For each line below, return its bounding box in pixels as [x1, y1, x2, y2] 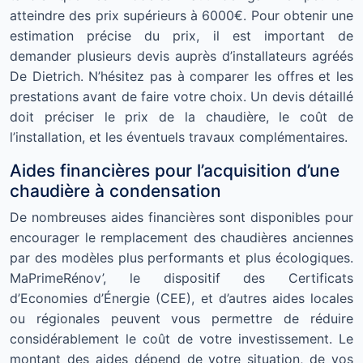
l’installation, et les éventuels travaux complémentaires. [10, 129, 348, 145]
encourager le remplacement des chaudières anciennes [10, 229, 353, 246]
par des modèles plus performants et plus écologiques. [10, 250, 353, 266]
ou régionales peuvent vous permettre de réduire [10, 310, 353, 327]
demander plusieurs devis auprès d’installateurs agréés [10, 48, 353, 64]
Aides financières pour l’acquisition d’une [10, 160, 340, 181]
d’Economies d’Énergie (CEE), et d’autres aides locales [10, 290, 353, 306]
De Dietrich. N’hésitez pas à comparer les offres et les [10, 68, 353, 84]
